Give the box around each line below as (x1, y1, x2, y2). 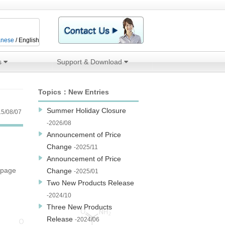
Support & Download (57, 58, 124, 66)
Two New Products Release (47, 179, 135, 187)
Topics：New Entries (38, 88, 109, 96)
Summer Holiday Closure (47, 106, 127, 115)
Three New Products (47, 203, 113, 211)
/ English (14, 37, 39, 44)
